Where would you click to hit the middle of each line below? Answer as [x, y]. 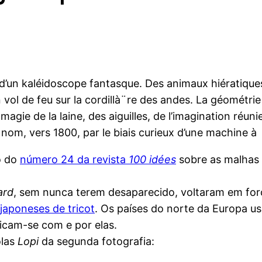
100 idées [152, 160]
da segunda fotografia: [96, 242]
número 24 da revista [74, 160]
